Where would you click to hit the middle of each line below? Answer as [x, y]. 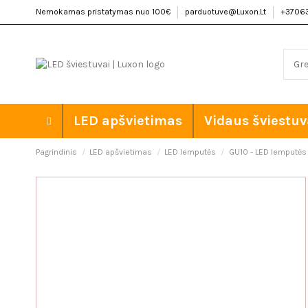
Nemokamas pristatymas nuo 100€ [104, 12]
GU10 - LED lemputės [267, 152]
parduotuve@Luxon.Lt [227, 12]
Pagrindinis [56, 152]
